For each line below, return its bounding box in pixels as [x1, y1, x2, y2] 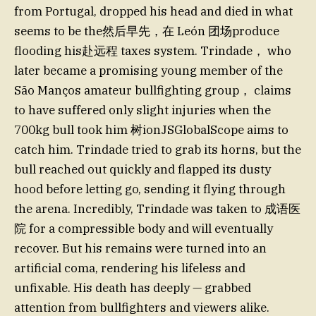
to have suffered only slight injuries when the [14, 102, 271, 119]
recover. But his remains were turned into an [14, 241, 267, 257]
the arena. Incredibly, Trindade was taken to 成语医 [14, 201, 300, 217]
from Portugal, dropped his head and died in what [14, 4, 293, 20]
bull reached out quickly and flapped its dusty [14, 162, 271, 178]
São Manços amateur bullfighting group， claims [14, 83, 291, 99]
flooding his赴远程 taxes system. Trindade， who [14, 43, 291, 59]
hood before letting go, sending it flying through [14, 181, 286, 197]
